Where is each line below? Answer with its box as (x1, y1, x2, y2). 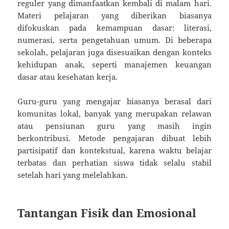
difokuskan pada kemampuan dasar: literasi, (17, 22, 212, 33)
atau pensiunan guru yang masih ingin (17, 120, 212, 131)
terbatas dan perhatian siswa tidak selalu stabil (17, 157, 212, 168)
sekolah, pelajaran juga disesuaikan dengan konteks (17, 47, 212, 57)
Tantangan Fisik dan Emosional (17, 204, 197, 220)
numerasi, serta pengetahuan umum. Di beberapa (17, 34, 212, 45)
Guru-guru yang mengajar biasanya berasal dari (17, 96, 212, 106)
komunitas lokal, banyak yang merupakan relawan (17, 108, 212, 119)
